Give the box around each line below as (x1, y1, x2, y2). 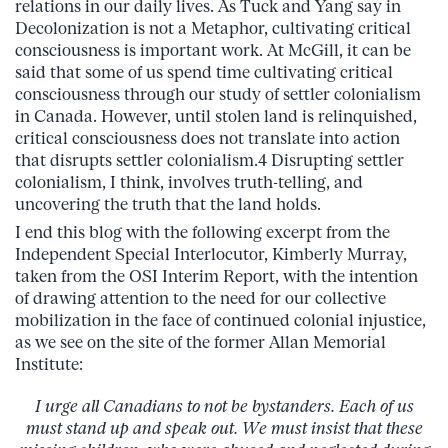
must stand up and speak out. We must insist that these (25, 418, 423, 438)
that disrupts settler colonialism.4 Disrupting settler (15, 150, 404, 170)
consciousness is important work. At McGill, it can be (15, 40, 411, 60)
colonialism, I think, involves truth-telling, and (15, 172, 363, 192)
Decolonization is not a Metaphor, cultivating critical (15, 18, 411, 38)
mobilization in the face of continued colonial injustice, (15, 310, 426, 330)
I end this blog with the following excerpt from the (15, 222, 390, 242)
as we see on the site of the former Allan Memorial (15, 332, 386, 352)
